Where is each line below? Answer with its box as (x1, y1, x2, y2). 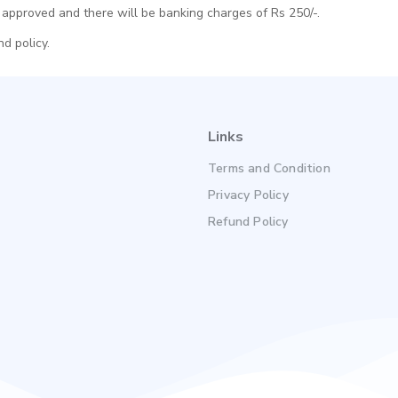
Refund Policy (208, 213, 289, 230)
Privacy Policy (208, 187, 289, 203)
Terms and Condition (208, 160, 330, 177)
